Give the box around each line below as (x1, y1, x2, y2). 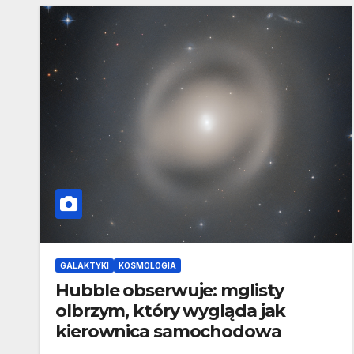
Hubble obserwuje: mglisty (55, 280, 284, 302)
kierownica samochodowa (55, 321, 281, 343)
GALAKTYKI (60, 261, 109, 271)
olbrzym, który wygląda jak (55, 300, 286, 322)
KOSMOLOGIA (119, 261, 176, 271)
